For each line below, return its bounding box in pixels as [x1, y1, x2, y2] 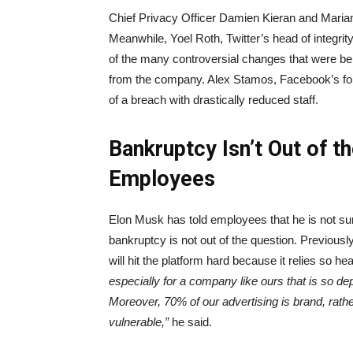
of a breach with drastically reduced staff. [109, 93, 318, 106]
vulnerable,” [109, 315, 169, 329]
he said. [169, 315, 212, 329]
